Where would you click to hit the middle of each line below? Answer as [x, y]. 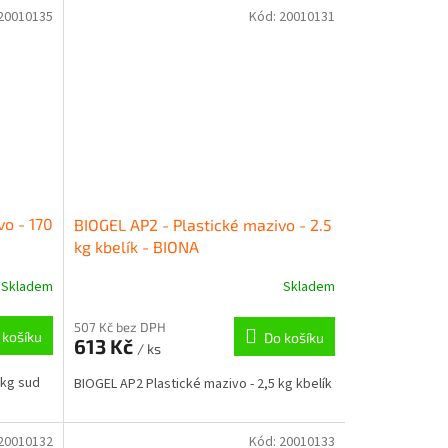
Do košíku [293, 337]
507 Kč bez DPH [119, 326]
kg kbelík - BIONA [136, 246]
